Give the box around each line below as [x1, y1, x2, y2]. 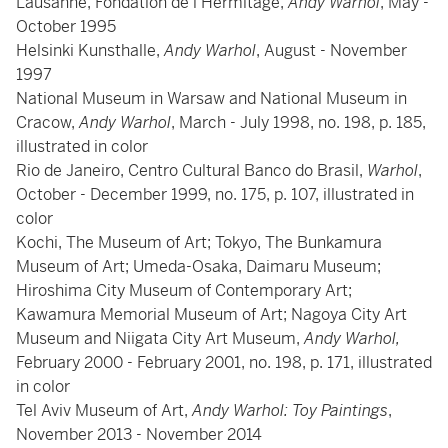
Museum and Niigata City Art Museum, [16, 328, 304, 349]
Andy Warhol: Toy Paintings [192, 400, 388, 421]
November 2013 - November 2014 [16, 424, 262, 445]
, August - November [256, 40, 407, 61]
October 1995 [16, 16, 116, 37]
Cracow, [16, 112, 79, 133]
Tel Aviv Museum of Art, [16, 400, 192, 421]
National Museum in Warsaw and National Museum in [16, 88, 407, 109]
